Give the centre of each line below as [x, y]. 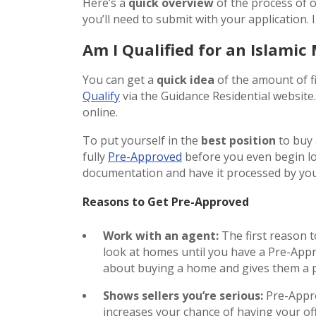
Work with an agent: [162, 235]
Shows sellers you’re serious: [183, 295]
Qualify [101, 96]
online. [100, 112]
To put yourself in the [142, 140]
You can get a [120, 79]
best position [238, 140]
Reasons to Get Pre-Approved [166, 201]
